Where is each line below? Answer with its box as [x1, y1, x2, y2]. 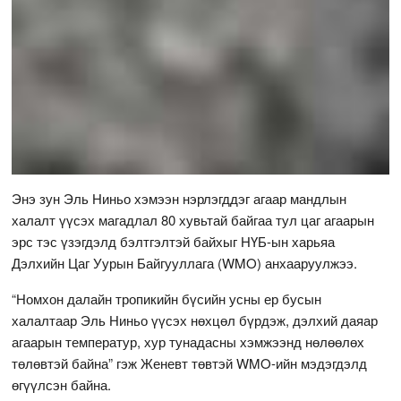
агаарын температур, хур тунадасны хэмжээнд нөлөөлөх [12, 331, 365, 351]
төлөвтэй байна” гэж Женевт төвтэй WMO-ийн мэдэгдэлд [12, 353, 368, 372]
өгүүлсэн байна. [12, 374, 112, 394]
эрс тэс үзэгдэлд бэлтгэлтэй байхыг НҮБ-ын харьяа [12, 231, 336, 251]
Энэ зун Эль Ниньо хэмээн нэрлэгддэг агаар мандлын [12, 188, 347, 208]
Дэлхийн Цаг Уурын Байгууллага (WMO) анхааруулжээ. [12, 252, 358, 272]
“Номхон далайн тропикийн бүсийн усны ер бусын [12, 288, 322, 308]
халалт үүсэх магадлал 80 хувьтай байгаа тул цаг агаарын [12, 209, 375, 229]
